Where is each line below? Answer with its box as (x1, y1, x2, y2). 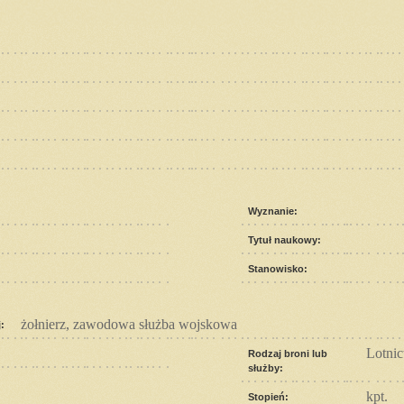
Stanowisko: (248, 262, 308, 274)
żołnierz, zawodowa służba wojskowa (21, 316, 237, 332)
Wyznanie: (248, 205, 298, 216)
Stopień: (248, 390, 289, 402)
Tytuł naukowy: (248, 234, 321, 245)
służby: (248, 362, 283, 373)
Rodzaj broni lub (248, 347, 327, 359)
